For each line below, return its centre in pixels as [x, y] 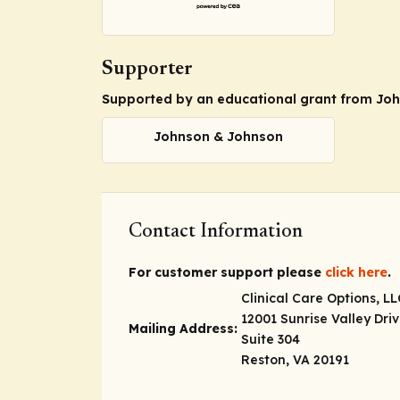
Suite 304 [271, 340]
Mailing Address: [183, 329]
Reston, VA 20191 [295, 360]
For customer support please [227, 272]
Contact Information [216, 232]
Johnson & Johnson [218, 137]
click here [356, 272]
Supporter [147, 70]
